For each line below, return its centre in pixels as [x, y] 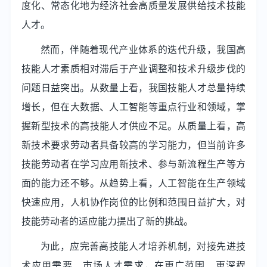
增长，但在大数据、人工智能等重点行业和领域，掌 [133, 106]
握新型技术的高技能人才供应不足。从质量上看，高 [133, 125]
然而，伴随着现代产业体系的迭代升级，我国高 [143, 49]
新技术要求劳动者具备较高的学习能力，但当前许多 [133, 145]
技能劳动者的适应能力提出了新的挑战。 [107, 221]
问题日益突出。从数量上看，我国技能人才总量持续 [133, 87]
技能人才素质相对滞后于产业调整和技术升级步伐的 [133, 68]
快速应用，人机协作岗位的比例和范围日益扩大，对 [133, 202]
